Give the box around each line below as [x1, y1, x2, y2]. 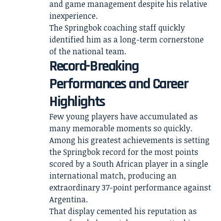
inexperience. [49, 10, 98, 21]
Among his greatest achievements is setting [49, 135, 210, 146]
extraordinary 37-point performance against [49, 182, 211, 193]
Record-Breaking [49, 57, 139, 75]
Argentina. [49, 194, 88, 205]
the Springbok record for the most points [49, 147, 198, 157]
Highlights [49, 92, 105, 111]
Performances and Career [49, 74, 188, 93]
